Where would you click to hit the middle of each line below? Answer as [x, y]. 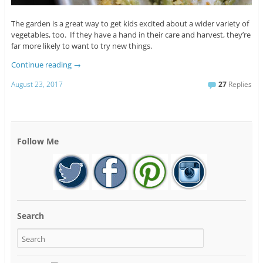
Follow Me [38, 141]
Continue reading [42, 64]
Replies [240, 85]
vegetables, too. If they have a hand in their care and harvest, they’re [131, 34]
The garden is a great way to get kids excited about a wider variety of [130, 23]
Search [30, 216]
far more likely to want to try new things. [81, 45]
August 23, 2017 [37, 85]
